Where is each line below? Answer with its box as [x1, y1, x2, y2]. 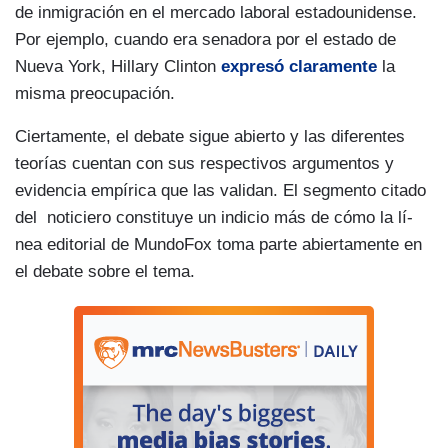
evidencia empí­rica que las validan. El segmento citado [15, 180, 426, 200]
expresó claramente [221, 56, 377, 76]
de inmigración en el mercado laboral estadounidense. [15, 2, 417, 22]
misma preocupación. [15, 83, 175, 103]
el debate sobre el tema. [15, 261, 195, 281]
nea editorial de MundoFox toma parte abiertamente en [15, 234, 422, 254]
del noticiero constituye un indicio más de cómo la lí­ [15, 207, 413, 227]
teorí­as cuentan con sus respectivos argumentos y [15, 153, 394, 173]
